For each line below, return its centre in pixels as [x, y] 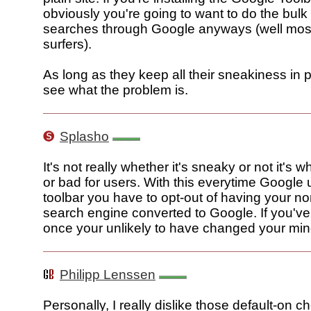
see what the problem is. [116, 90]
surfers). [67, 44]
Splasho [84, 137]
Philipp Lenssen [108, 275]
